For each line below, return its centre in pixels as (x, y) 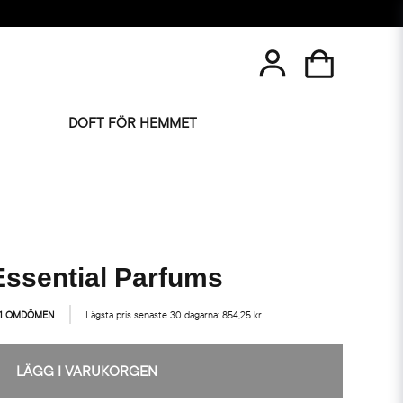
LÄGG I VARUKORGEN (87, 371)
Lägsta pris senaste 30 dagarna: (154, 314)
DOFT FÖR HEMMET (133, 122)
